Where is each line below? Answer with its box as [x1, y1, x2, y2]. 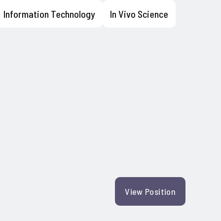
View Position [125, 185, 176, 197]
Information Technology [3, 7, 95, 20]
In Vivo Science [110, 7, 168, 20]
